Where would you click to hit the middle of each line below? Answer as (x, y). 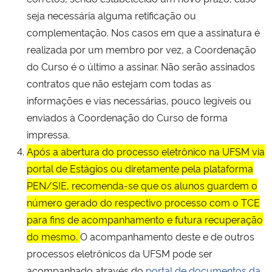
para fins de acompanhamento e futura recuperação (145, 219)
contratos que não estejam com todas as (119, 83)
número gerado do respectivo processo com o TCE (143, 202)
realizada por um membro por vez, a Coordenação (141, 49)
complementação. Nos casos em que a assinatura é (143, 32)
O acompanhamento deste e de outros (167, 236)
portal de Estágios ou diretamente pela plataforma (140, 168)
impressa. (48, 134)
